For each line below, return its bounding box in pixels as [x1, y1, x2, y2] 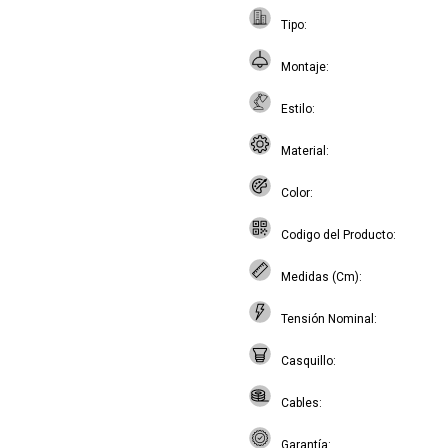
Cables [281, 396, 319, 410]
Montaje [281, 60, 326, 74]
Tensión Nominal [281, 312, 374, 326]
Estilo [281, 102, 312, 116]
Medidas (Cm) [281, 270, 359, 284]
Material [281, 144, 326, 158]
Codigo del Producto [281, 228, 393, 242]
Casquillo [281, 354, 333, 368]
